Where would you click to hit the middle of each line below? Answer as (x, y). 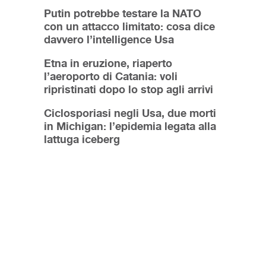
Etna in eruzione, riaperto (108, 63)
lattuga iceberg (82, 139)
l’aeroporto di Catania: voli (111, 76)
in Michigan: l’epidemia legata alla (130, 126)
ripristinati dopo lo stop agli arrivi (129, 89)
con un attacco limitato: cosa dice (129, 26)
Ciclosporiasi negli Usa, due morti (130, 113)
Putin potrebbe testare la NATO (123, 13)
